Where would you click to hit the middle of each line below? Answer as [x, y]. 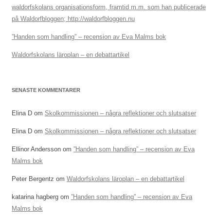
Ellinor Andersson [36, 149]
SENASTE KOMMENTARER [46, 90]
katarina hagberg [35, 197]
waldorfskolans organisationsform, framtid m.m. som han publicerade [109, 7]
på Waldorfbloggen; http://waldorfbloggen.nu [73, 19]
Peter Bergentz [33, 179]
